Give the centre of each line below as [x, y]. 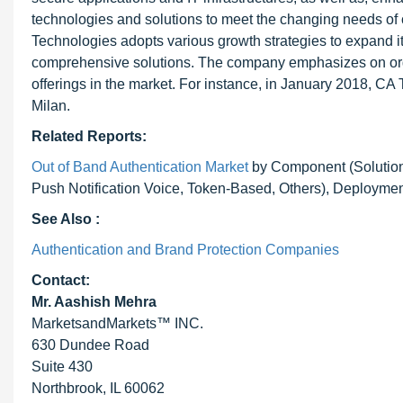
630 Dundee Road [90, 345]
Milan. [51, 106]
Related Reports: [89, 136]
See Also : [66, 219]
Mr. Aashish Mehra [94, 302]
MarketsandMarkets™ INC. [117, 323]
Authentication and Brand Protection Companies [185, 250]
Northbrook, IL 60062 [98, 388]
